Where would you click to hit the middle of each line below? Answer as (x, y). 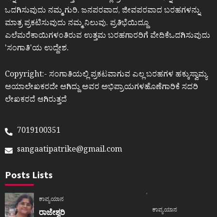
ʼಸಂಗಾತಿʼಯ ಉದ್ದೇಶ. (37, 49)
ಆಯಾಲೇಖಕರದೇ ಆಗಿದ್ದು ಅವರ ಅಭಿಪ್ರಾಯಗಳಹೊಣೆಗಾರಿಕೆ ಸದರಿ (101, 88)
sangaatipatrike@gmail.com (70, 150)
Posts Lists (29, 174)
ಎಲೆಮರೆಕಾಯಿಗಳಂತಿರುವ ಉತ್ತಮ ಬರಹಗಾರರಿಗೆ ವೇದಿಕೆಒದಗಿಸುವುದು (108, 37)
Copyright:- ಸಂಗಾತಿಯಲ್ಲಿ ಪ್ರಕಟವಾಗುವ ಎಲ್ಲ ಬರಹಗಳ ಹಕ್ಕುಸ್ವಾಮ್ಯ (106, 75)
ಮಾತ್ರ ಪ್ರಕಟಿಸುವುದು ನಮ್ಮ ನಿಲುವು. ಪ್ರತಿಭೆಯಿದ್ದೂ (77, 24)
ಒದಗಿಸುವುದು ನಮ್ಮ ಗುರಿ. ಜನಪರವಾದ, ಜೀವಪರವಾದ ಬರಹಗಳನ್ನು (102, 11)
